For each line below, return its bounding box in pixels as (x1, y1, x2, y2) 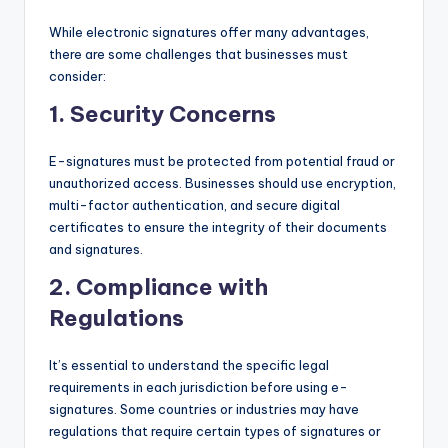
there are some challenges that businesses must (49, 46, 348, 63)
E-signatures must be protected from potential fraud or (49, 153, 395, 170)
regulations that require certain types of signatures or (49, 423, 381, 440)
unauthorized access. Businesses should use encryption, (49, 175, 396, 192)
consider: (49, 68, 106, 85)
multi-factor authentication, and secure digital (49, 197, 340, 214)
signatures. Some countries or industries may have (49, 401, 359, 418)
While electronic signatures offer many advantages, (49, 24, 369, 41)
